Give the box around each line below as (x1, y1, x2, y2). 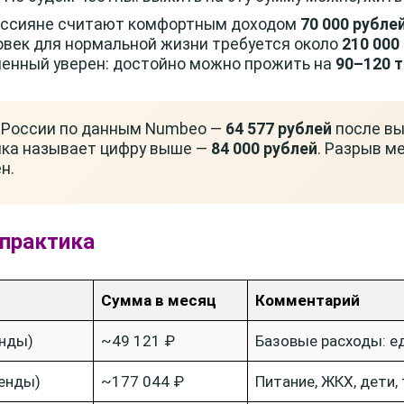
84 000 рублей (211, 139, 317, 158)
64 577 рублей (225, 119, 332, 138)
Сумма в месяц (101, 291, 216, 310)
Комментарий (255, 291, 360, 310)
